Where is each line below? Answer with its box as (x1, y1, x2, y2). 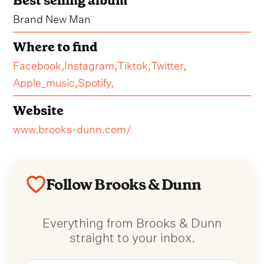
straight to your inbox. (69, 226, 195, 246)
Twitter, (151, 55, 187, 73)
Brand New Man (13, 9, 91, 27)
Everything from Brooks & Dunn (42, 211, 222, 231)
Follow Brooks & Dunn (46, 174, 202, 194)
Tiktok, (117, 55, 151, 73)
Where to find (13, 38, 98, 56)
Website (13, 102, 64, 120)
